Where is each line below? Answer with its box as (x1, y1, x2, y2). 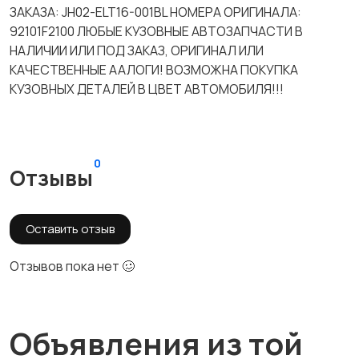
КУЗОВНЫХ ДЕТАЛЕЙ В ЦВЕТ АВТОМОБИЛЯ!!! (10, 80, 284, 98)
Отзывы (10, 163, 93, 192)
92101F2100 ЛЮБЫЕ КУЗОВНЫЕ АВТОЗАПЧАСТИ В (10, 22, 303, 40)
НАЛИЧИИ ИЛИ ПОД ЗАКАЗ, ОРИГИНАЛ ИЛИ (10, 42, 264, 59)
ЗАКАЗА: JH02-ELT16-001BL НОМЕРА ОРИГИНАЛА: (10, 3, 301, 21)
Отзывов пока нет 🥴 (10, 257, 135, 275)
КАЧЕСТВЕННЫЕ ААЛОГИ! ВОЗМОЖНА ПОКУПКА (10, 61, 298, 79)
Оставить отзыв (26, 220, 115, 237)
